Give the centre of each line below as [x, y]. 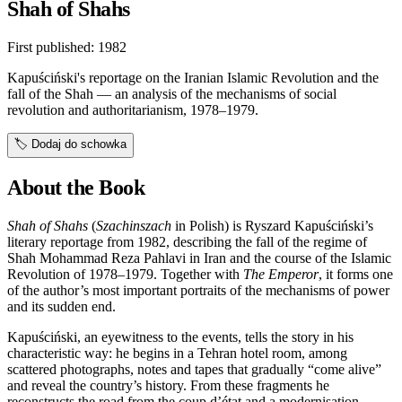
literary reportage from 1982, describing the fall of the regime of [187, 241]
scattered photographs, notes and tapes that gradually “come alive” [194, 369]
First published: [52, 47]
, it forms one [356, 274]
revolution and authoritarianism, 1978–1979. [133, 109]
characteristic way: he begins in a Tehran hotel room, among [177, 353]
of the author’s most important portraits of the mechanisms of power [198, 290]
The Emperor [281, 274]
